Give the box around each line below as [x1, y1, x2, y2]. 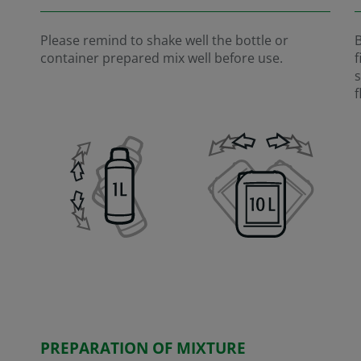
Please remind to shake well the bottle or [40, 31, 288, 49]
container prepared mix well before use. [40, 48, 283, 67]
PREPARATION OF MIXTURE [40, 337, 246, 359]
